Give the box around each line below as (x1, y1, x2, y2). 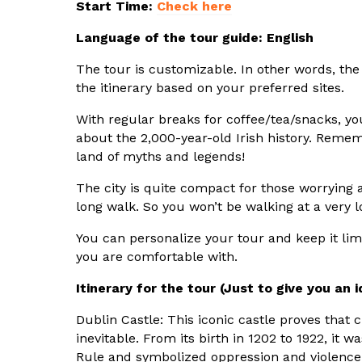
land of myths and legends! (76, 149, 245, 165)
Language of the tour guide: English (76, 30, 314, 46)
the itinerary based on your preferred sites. (76, 80, 344, 96)
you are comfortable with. (76, 249, 238, 265)
